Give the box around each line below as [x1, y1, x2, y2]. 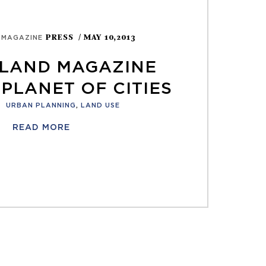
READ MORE [12, 123, 70, 132]
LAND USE [80, 102, 120, 109]
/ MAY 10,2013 [78, 33, 135, 42]
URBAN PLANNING [5, 102, 76, 109]
